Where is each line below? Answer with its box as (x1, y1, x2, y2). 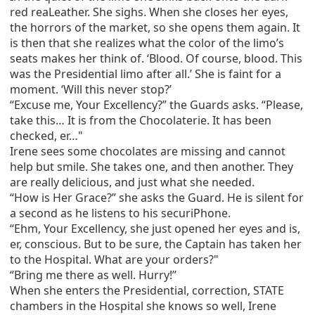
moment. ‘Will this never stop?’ (10, 82, 172, 97)
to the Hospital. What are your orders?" (10, 252, 219, 267)
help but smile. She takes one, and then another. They (10, 159, 293, 174)
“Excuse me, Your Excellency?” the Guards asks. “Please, (10, 97, 303, 112)
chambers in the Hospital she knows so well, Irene (10, 298, 276, 314)
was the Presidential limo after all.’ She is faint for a (10, 66, 281, 82)
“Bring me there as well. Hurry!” (10, 267, 176, 283)
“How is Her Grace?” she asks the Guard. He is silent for (10, 190, 304, 205)
